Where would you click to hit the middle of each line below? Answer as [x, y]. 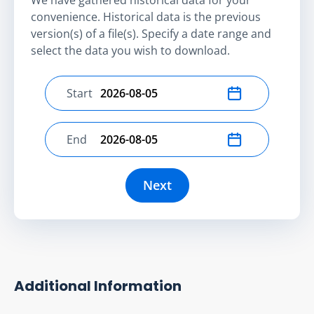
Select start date [109, 101]
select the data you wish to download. [130, 50]
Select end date [107, 147]
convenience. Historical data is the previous [146, 16]
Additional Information [98, 286]
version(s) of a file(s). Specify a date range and [151, 33]
